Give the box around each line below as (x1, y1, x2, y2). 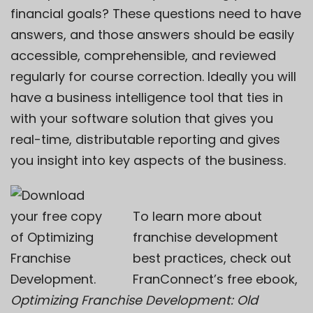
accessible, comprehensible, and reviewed (10, 46, 276, 64)
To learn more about (133, 207, 262, 225)
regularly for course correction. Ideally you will (10, 67, 296, 85)
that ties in (214, 88, 283, 106)
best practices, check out (133, 249, 291, 267)
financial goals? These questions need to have (10, 4, 301, 22)
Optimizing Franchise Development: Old (10, 291, 258, 309)
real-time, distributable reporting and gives (10, 130, 280, 148)
